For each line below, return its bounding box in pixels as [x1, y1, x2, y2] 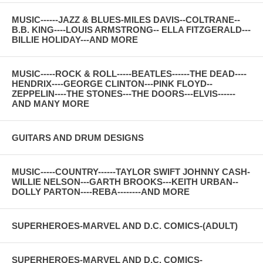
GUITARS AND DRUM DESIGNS [12, 132, 144, 143]
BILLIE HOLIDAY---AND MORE [12, 34, 138, 45]
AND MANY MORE [12, 98, 89, 109]
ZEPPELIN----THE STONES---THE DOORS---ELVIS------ [12, 88, 235, 99]
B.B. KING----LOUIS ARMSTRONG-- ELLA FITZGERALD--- [12, 24, 251, 35]
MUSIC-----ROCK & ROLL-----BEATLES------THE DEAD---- [12, 68, 247, 79]
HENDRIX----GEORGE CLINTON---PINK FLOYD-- [12, 78, 213, 89]
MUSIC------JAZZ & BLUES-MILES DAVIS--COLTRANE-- [12, 14, 240, 25]
